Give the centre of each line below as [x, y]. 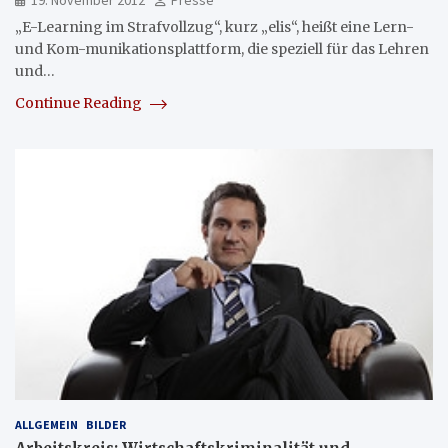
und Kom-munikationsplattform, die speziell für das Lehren [222, 49]
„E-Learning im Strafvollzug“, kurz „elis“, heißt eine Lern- [214, 27]
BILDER [106, 425]
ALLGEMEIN [46, 425]
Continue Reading [80, 103]
